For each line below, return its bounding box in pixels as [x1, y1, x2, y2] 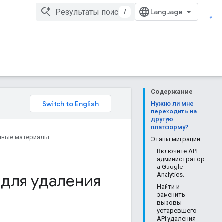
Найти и [157, 183, 180, 190]
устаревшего [157, 207, 197, 214]
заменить [157, 191, 185, 198]
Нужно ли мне [151, 100, 194, 107]
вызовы [157, 199, 182, 206]
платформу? [151, 123, 188, 131]
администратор [157, 155, 205, 163]
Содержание [151, 88, 193, 95]
